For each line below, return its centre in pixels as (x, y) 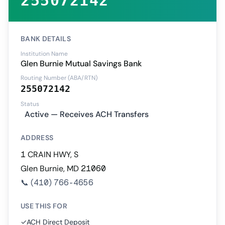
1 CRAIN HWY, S (49, 154)
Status (30, 104)
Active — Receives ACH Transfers (87, 114)
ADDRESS (37, 138)
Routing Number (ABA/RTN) (59, 78)
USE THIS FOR (44, 206)
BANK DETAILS (46, 39)
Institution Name (44, 54)
